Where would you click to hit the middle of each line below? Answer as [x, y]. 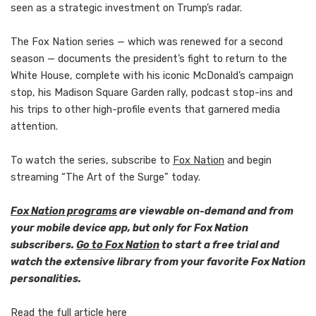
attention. [34, 127]
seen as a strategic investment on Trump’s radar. [128, 8]
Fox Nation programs [64, 212]
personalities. [46, 279]
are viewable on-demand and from [205, 212]
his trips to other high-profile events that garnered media [145, 110]
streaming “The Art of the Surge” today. [105, 178]
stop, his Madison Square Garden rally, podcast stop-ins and [152, 93]
